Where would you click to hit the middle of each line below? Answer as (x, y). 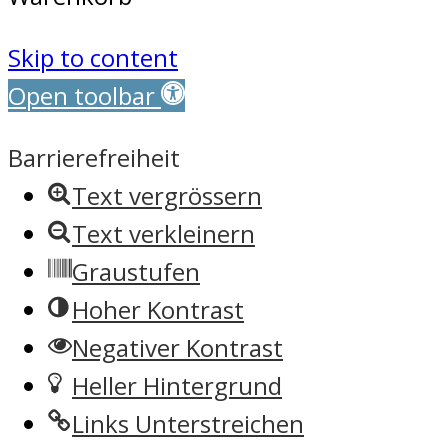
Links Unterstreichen (188, 423)
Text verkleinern (163, 233)
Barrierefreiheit (94, 157)
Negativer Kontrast (177, 347)
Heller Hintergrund (177, 385)
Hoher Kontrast (158, 309)
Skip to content (93, 57)
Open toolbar (81, 95)
